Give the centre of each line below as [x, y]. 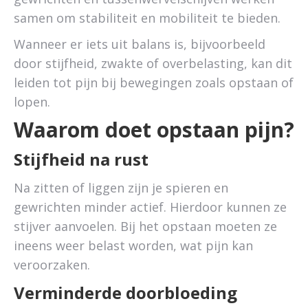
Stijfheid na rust [81, 159]
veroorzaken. [52, 265]
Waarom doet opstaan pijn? [154, 130]
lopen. [32, 102]
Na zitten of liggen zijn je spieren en [121, 188]
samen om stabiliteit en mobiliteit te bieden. [147, 18]
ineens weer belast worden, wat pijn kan [133, 245]
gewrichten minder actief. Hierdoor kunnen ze [150, 207]
